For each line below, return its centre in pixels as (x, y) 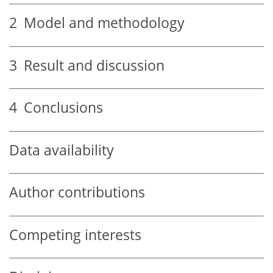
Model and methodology (101, 23)
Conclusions (60, 108)
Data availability (62, 150)
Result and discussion (91, 65)
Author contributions (77, 193)
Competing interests (75, 235)
